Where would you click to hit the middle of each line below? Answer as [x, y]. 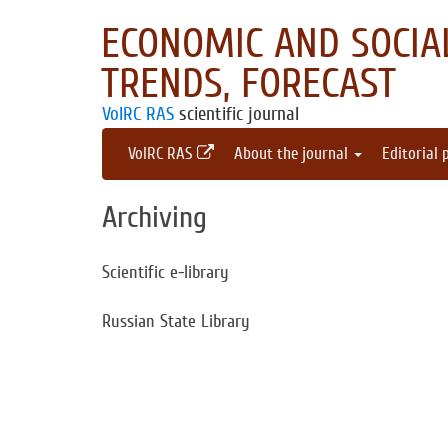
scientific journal [236, 114]
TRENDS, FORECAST [248, 84]
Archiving [154, 217]
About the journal [293, 153]
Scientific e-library [165, 272]
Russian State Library [176, 321]
